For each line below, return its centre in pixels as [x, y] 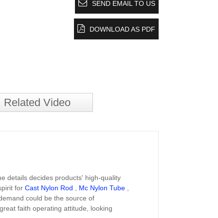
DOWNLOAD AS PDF [122, 29]
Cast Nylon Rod [49, 188]
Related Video [37, 102]
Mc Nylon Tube [102, 188]
